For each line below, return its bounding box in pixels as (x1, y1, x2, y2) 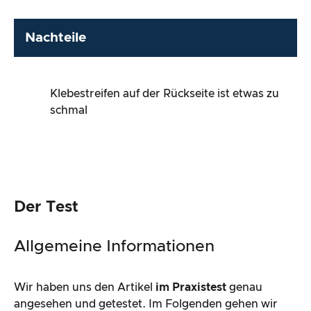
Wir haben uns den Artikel (14, 281, 155, 293)
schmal (50, 105, 87, 117)
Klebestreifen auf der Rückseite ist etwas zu (50, 88, 279, 100)
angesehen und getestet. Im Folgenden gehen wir (14, 298, 278, 310)
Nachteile (25, 31, 86, 44)
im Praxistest (155, 281, 226, 293)
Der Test (14, 199, 78, 215)
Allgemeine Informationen (14, 238, 215, 255)
